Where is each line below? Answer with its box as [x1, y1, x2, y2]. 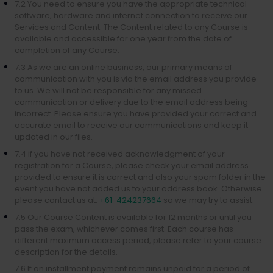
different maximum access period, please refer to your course [15, 235, 261, 246]
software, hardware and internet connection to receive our [15, 10, 247, 21]
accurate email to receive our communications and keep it [15, 119, 248, 131]
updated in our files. [15, 131, 93, 143]
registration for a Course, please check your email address [15, 160, 249, 171]
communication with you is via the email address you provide [15, 73, 257, 85]
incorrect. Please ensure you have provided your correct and [15, 108, 257, 119]
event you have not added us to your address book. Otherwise [15, 183, 262, 194]
